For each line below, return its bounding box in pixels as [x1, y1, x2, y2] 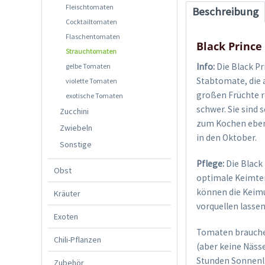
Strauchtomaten [66, 46, 117, 56]
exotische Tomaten [66, 91, 123, 100]
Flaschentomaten [66, 31, 120, 41]
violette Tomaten [66, 76, 117, 85]
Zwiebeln [60, 122, 92, 133]
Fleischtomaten [66, 2, 114, 11]
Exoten [54, 211, 78, 222]
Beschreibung [192, 4, 259, 18]
